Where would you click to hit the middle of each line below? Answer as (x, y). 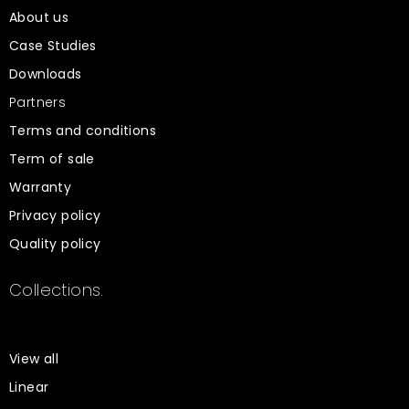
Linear (29, 387)
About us (39, 17)
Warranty (41, 187)
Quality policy (55, 244)
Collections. (57, 290)
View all (34, 359)
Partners (38, 102)
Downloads (46, 74)
